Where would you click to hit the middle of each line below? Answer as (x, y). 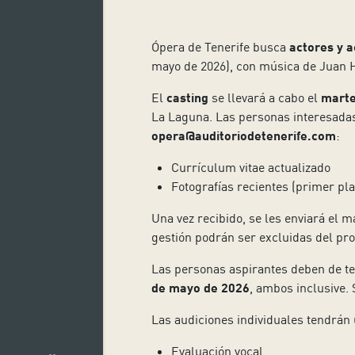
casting (187, 97)
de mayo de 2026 (200, 288)
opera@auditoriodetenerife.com (243, 136)
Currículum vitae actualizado (250, 168)
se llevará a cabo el (264, 98)
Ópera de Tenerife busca (220, 47)
